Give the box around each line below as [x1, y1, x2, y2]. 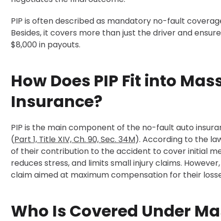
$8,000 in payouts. [11, 38, 80, 50]
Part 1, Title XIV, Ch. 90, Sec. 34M [14, 133, 135, 145]
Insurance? [11, 90, 103, 112]
